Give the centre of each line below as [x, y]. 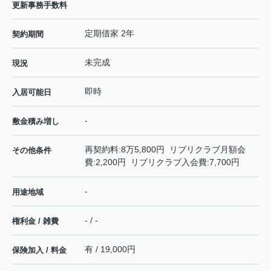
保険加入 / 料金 [39, 250]
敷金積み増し [36, 122]
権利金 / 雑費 [35, 221]
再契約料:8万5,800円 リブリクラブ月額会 [165, 150]
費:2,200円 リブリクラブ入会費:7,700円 [162, 162]
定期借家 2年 [109, 34]
